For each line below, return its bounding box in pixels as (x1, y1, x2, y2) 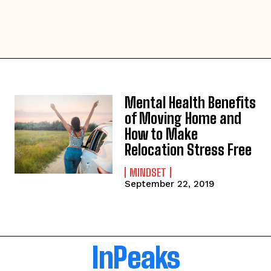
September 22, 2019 (125, 178, 215, 189)
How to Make (125, 125, 198, 143)
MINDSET (129, 166, 167, 179)
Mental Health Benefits (125, 94, 256, 111)
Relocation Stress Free (125, 141, 252, 158)
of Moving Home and (125, 109, 242, 127)
